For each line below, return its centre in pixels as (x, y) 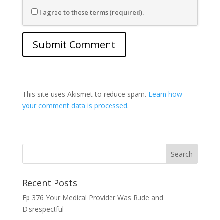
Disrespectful (43, 209)
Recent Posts (49, 183)
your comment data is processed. (75, 105)
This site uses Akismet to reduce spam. (85, 94)
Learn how (165, 94)
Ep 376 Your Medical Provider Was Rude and (92, 198)
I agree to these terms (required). (91, 12)
